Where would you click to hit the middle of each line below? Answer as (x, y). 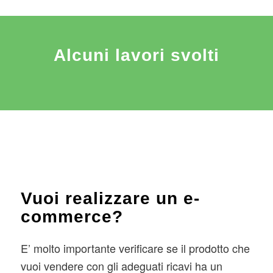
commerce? (72, 216)
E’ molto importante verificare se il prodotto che (135, 248)
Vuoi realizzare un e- (110, 198)
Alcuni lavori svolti (136, 55)
